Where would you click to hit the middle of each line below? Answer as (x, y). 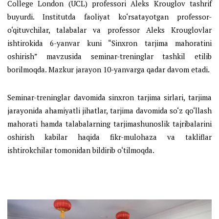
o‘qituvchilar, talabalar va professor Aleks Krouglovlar (109, 30)
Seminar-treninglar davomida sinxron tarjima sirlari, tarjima (109, 97)
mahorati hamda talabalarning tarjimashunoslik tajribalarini (109, 123)
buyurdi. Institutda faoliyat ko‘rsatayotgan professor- (109, 16)
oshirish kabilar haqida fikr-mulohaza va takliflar (109, 137)
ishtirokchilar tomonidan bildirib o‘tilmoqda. (81, 150)
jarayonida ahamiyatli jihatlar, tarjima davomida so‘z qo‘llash (109, 110)
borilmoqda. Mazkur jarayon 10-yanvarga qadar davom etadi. (109, 69)
